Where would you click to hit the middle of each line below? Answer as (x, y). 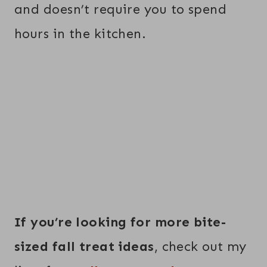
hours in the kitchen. (80, 33)
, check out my (200, 247)
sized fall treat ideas (84, 247)
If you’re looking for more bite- (120, 222)
